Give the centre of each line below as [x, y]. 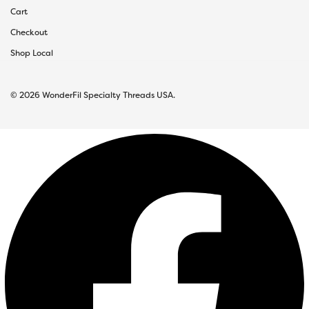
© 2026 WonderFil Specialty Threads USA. [93, 95]
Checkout [29, 33]
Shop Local [32, 53]
